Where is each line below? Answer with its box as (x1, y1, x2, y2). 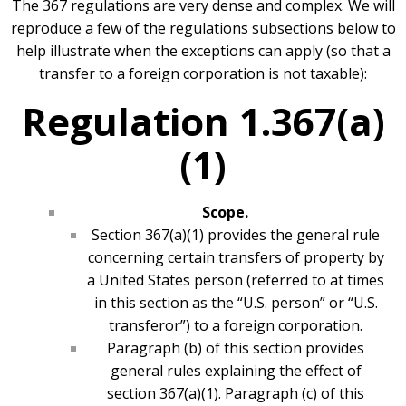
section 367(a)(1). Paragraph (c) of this (107, 383, 364, 404)
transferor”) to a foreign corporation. (109, 315, 362, 336)
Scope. (201, 202, 248, 223)
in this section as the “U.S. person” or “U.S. (93, 293, 378, 314)
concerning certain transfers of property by (87, 247, 384, 268)
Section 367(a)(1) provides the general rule (92, 225, 380, 246)
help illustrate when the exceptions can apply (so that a (15, 41, 391, 62)
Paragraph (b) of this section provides (107, 338, 364, 359)
